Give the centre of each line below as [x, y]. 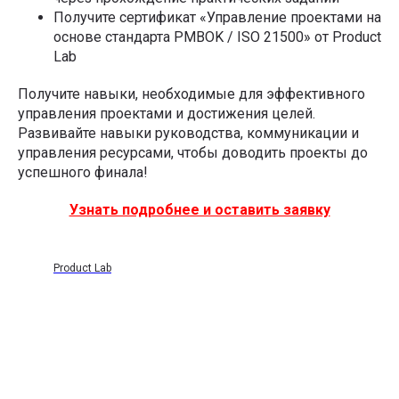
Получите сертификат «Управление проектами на [217, 17]
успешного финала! [83, 172]
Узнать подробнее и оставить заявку [199, 209]
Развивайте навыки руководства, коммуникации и [188, 133]
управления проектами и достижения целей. [167, 113]
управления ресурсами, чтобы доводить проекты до [193, 152]
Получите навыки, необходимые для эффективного [191, 94]
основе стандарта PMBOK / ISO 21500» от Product [217, 37]
